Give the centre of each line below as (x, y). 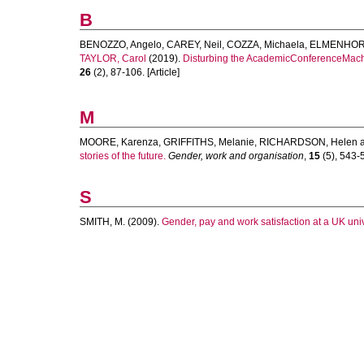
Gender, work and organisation (236, 156)
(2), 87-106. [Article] (135, 72)
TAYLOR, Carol (113, 58)
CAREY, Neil (194, 45)
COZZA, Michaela (266, 45)
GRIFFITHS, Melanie (209, 142)
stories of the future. (123, 156)
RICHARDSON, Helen (308, 142)
